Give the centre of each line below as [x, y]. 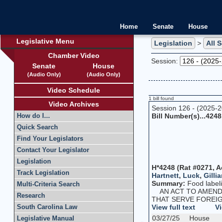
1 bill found [161, 98]
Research [31, 196]
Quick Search [37, 127]
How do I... [33, 116]
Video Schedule [74, 90]
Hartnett [165, 175]
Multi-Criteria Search [48, 184]
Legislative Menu [45, 41]
